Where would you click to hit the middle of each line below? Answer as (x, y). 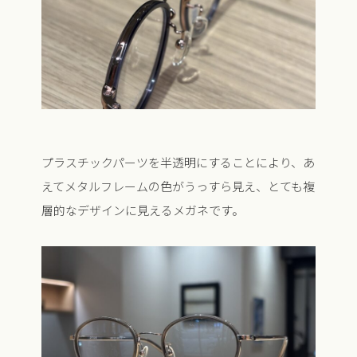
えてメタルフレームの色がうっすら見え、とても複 (178, 186)
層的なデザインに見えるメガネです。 (142, 210)
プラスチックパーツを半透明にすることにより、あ (178, 163)
